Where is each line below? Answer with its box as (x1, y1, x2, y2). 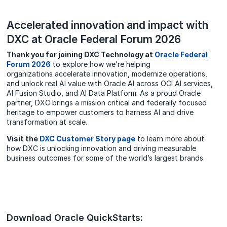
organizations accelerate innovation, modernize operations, (7, 69, 208, 78)
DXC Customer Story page (40, 134, 136, 143)
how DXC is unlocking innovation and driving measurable (7, 143, 197, 153)
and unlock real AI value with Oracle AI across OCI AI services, (7, 79, 213, 88)
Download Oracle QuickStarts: (7, 212, 143, 223)
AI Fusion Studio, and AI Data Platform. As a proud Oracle (7, 88, 201, 97)
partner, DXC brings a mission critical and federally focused (7, 98, 207, 107)
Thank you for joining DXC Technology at (7, 50, 155, 59)
